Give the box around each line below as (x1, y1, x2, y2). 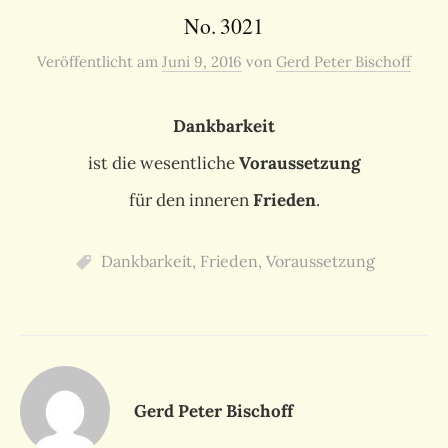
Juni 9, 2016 (162, 52, 242, 72)
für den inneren (128, 189, 253, 212)
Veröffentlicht (37, 52, 137, 72)
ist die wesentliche (88, 152, 239, 175)
